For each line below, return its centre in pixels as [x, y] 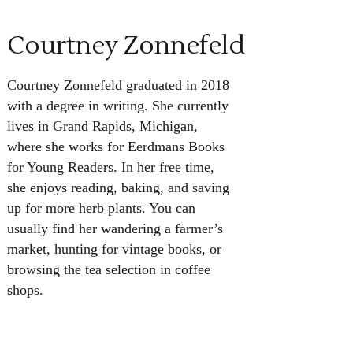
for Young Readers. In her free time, [111, 167]
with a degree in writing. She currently [118, 106]
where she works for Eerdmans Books [116, 147]
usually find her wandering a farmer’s [115, 229]
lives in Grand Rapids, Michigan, [102, 126]
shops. [25, 290]
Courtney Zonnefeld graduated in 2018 [118, 85]
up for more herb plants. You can [101, 208]
